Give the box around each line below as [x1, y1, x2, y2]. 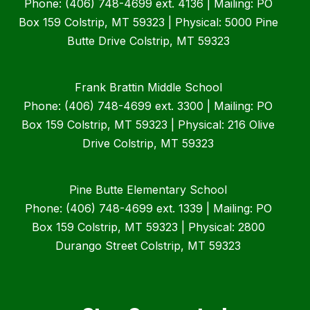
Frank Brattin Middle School [74, 80, 222, 95]
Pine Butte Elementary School [69, 183, 227, 197]
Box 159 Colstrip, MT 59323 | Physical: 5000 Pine [18, 15, 278, 30]
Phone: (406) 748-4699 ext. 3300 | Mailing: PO [24, 99, 273, 113]
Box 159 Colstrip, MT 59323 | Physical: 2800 [31, 220, 265, 235]
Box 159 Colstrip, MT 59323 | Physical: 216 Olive [21, 118, 275, 132]
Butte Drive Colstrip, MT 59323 [66, 34, 230, 48]
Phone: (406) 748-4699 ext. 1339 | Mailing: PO [24, 201, 272, 216]
